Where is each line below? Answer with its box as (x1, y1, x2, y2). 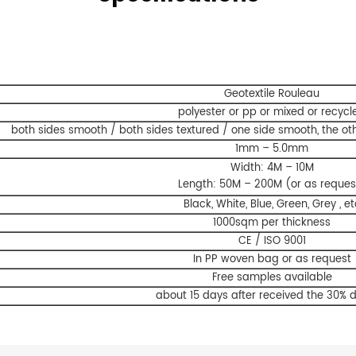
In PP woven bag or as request (192, 250, 351, 268)
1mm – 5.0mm (235, 139, 308, 157)
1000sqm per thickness (213, 213, 331, 231)
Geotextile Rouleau (224, 84, 319, 103)
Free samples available (211, 268, 332, 286)
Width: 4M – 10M (230, 158, 314, 176)
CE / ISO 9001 (238, 231, 306, 250)
